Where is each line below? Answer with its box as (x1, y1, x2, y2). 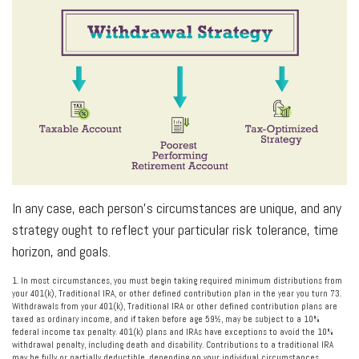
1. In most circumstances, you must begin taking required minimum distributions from (12, 275, 342, 287)
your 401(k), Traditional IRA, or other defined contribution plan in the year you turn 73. (12, 288, 341, 300)
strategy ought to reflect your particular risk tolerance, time (12, 220, 338, 240)
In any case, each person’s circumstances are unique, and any (12, 199, 341, 218)
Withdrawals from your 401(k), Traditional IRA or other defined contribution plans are (12, 301, 337, 313)
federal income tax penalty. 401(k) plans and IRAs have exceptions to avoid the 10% (12, 326, 333, 338)
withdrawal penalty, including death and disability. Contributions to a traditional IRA (12, 339, 333, 351)
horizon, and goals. (12, 242, 111, 261)
